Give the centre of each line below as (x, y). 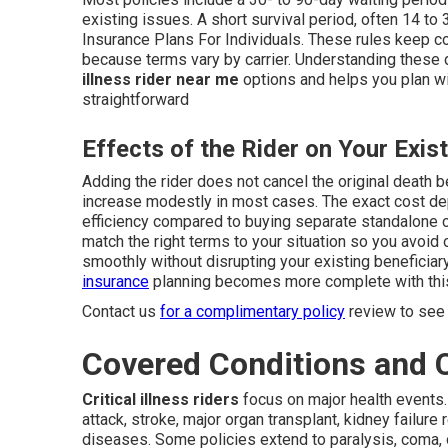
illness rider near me (160, 79)
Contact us (121, 311)
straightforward (135, 99)
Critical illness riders (160, 399)
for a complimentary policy (252, 311)
